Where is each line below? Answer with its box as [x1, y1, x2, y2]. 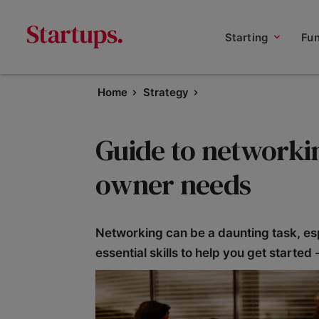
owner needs [95, 165, 251, 204]
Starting [224, 30, 268, 44]
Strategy [142, 85, 189, 99]
